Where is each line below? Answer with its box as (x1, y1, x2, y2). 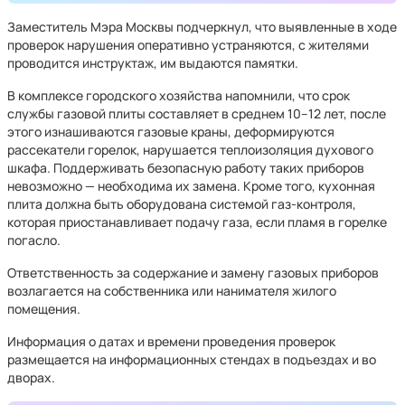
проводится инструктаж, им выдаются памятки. (7, 54, 298, 71)
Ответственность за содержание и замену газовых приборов (7, 264, 379, 281)
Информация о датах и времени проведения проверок (7, 333, 335, 350)
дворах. (7, 369, 55, 386)
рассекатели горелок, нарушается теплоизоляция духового (7, 141, 373, 158)
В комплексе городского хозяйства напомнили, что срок (7, 87, 350, 104)
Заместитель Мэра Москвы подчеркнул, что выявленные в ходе (7, 18, 397, 35)
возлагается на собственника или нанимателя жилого (7, 282, 336, 299)
